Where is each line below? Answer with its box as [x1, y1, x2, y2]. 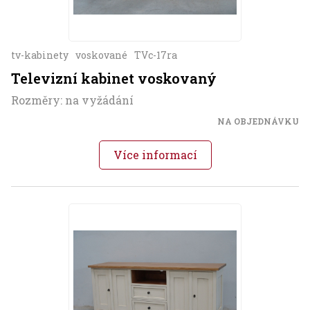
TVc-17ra [134, 48, 177, 62]
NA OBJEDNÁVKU [217, 115, 299, 127]
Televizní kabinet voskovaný [11, 69, 217, 87]
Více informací [113, 147, 197, 162]
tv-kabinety [11, 48, 69, 62]
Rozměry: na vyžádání [11, 92, 134, 107]
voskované [75, 48, 127, 62]
